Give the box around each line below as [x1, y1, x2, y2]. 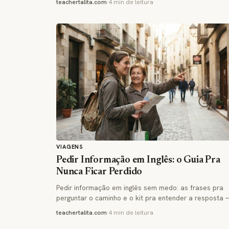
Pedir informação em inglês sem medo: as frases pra [56, 182, 223, 192]
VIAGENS [56, 143, 84, 150]
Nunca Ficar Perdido [56, 167, 143, 177]
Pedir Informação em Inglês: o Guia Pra [56, 155, 220, 165]
